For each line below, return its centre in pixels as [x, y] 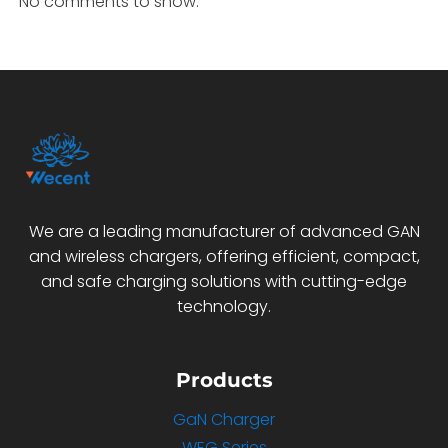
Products [224, 380]
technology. [224, 307]
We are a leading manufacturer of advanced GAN [224, 232]
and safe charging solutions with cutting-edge [224, 282]
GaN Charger [224, 419]
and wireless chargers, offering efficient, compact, [224, 257]
